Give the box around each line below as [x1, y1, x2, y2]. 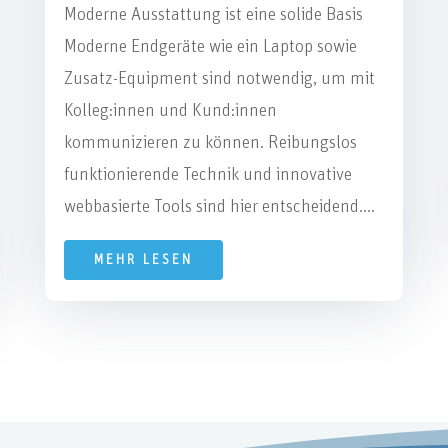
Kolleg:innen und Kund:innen [63, 101, 277, 120]
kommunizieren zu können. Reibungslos [63, 133, 357, 152]
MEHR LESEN [93, 252, 193, 267]
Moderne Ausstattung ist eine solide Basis [63, 5, 363, 24]
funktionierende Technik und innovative [63, 165, 352, 184]
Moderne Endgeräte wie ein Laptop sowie [63, 37, 357, 56]
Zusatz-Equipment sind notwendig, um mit [63, 69, 375, 88]
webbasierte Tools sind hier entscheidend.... [63, 197, 375, 216]
